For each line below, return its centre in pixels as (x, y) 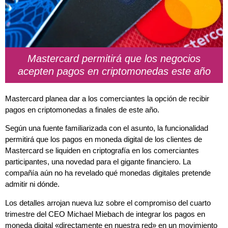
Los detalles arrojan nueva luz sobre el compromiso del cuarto (108, 203)
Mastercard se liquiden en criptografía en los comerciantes (102, 151)
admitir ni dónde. (32, 184)
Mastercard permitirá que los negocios (114, 58)
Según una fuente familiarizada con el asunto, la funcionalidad (107, 128)
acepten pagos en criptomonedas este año (114, 71)
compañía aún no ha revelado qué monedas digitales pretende (108, 173)
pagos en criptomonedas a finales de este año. (82, 109)
